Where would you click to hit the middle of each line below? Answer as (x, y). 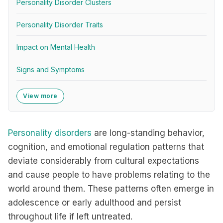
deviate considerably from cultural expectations (104, 161)
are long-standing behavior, (148, 133)
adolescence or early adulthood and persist (95, 203)
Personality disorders (50, 133)
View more (40, 96)
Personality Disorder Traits (60, 25)
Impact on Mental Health (56, 47)
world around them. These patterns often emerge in (111, 189)
